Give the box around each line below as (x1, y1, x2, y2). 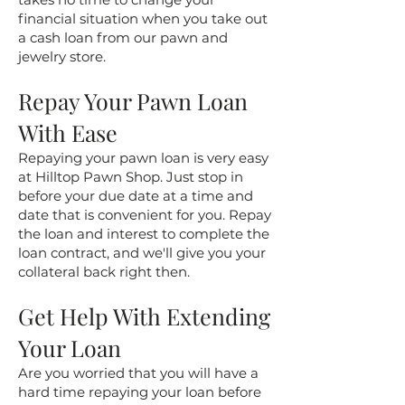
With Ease (18, 118, 118, 147)
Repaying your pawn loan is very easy (18, 149, 268, 166)
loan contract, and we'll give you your (18, 244, 266, 261)
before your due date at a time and (18, 187, 253, 204)
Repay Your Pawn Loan (18, 86, 248, 116)
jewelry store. (18, 48, 106, 65)
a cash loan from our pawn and (18, 29, 228, 46)
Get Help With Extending (18, 301, 270, 331)
